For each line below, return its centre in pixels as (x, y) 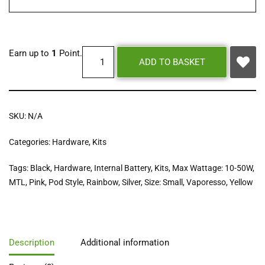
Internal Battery (122, 168)
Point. (70, 54)
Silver (131, 182)
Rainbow (102, 182)
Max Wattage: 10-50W (212, 168)
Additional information (125, 242)
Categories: (30, 142)
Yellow (241, 182)
